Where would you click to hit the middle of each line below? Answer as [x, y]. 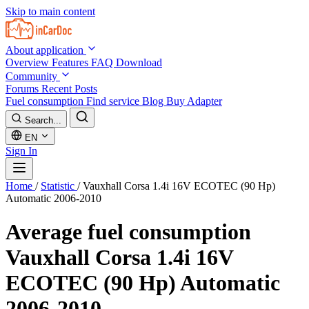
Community [33, 76]
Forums [23, 89]
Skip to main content [50, 11]
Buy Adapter [194, 101]
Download [139, 62]
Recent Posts [69, 89]
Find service [114, 101]
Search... [43, 120]
